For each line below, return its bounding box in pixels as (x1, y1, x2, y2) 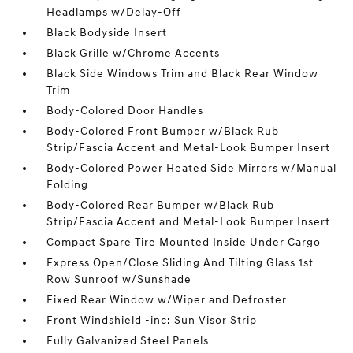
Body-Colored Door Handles (46, 104, 204, 117)
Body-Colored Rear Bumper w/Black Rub (46, 199, 275, 212)
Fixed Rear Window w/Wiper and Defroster (46, 293, 288, 307)
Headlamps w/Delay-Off (46, 6, 182, 19)
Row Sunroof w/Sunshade (46, 273, 192, 286)
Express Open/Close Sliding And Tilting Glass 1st (46, 256, 314, 269)
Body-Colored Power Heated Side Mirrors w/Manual (46, 162, 337, 175)
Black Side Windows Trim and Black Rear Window (46, 67, 319, 80)
